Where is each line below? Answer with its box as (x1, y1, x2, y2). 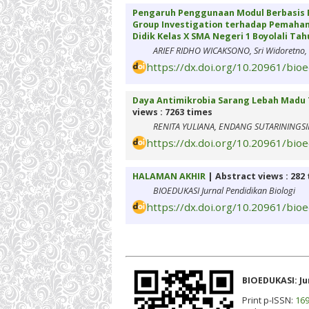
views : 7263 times (132, 106, 212, 119)
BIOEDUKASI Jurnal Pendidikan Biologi (153, 185, 295, 197)
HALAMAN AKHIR (132, 170, 206, 183)
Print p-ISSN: (242, 295, 295, 307)
